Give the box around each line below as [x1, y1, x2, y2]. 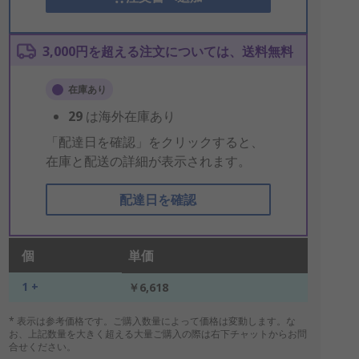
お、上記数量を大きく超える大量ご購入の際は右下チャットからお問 [8, 327, 307, 341]
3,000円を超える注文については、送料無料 [42, 42, 293, 60]
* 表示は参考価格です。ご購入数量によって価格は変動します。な [8, 314, 296, 328]
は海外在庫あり [85, 107, 175, 125]
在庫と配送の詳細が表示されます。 [45, 152, 251, 170]
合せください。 [8, 340, 76, 353]
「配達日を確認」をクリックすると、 [45, 133, 264, 151]
